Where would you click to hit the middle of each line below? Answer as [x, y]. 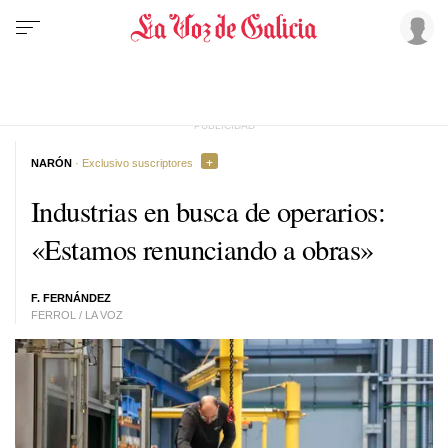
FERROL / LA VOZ [77, 315]
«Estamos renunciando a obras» [202, 248]
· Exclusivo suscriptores [132, 162]
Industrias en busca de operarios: [208, 210]
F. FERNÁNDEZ [71, 298]
